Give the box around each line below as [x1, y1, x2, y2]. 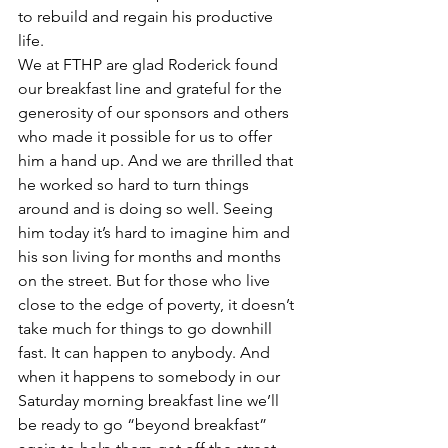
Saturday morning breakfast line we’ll [18, 391, 283, 410]
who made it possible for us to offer [18, 127, 276, 146]
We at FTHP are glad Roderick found [18, 55, 282, 74]
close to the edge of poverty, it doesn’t [18, 295, 298, 314]
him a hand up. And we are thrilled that [18, 151, 297, 170]
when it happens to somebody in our [18, 367, 284, 386]
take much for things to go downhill [18, 319, 276, 338]
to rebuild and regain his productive [18, 7, 277, 26]
